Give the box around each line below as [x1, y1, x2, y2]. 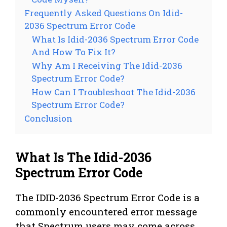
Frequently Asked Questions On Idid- [24, 7, 183, 19]
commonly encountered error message [15, 205, 197, 218]
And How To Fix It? [31, 46, 116, 58]
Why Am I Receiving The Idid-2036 [31, 60, 182, 72]
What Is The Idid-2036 [15, 149, 152, 166]
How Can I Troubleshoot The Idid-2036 [31, 86, 196, 98]
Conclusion [24, 112, 72, 125]
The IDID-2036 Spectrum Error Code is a [15, 191, 200, 204]
